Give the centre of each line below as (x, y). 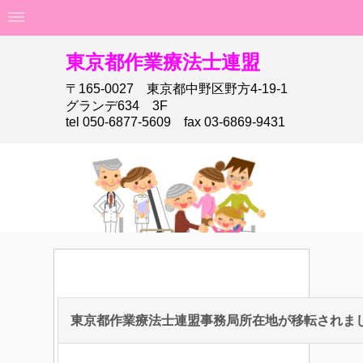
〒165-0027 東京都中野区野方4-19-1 (177, 89)
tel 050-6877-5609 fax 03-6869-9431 (175, 122)
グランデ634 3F (117, 106)
